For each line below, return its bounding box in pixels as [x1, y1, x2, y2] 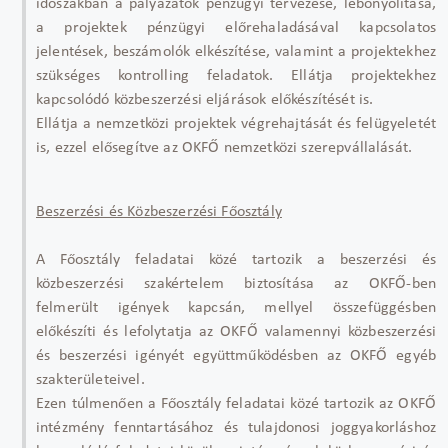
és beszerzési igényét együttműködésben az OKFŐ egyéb [36, 347, 436, 364]
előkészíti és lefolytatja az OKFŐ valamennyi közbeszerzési [36, 323, 436, 340]
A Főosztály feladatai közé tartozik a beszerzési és [36, 251, 436, 268]
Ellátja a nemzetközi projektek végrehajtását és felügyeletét [36, 115, 436, 132]
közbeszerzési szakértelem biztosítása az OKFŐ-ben [36, 275, 436, 292]
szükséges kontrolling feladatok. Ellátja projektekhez [36, 67, 436, 84]
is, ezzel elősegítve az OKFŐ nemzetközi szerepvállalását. [36, 139, 413, 156]
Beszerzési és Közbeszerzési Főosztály [36, 203, 282, 220]
